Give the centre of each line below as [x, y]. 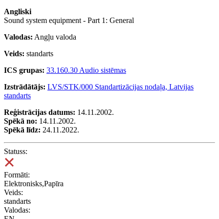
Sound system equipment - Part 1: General [69, 20]
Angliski [18, 11]
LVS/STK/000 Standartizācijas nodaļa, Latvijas [120, 87]
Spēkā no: [21, 121]
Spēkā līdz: [22, 130]
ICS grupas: [24, 70]
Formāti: [17, 175]
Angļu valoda [55, 37]
